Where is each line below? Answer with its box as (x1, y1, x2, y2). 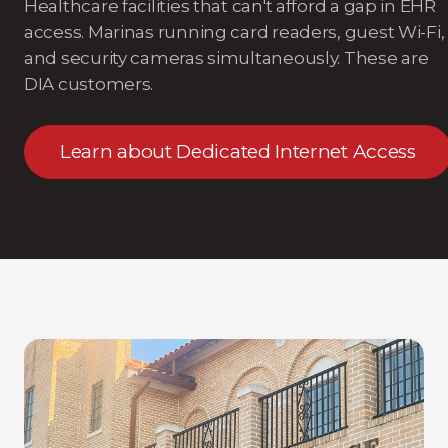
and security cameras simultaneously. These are (24, 48, 429, 68)
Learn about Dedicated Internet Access (60, 140, 416, 163)
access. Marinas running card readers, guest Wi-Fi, (24, 22, 445, 42)
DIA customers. (24, 74, 154, 94)
